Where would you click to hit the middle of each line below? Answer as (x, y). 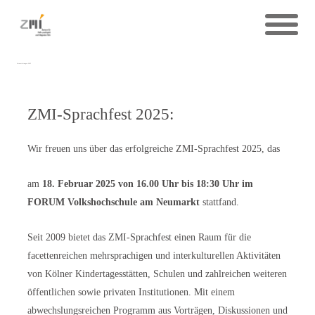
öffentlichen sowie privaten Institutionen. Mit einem (131, 292)
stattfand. (219, 202)
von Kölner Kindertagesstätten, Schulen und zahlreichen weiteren (157, 274)
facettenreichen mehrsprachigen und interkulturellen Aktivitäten (154, 255)
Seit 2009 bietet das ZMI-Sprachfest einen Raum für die (139, 237)
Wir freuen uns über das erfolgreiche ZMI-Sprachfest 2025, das (154, 148)
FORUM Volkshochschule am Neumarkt (114, 202)
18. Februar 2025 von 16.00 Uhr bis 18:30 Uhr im (148, 184)
